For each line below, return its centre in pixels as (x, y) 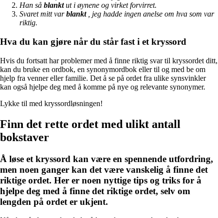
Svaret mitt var (43, 14)
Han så (32, 5)
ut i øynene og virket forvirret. (110, 5)
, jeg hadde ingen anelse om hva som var (150, 14)
